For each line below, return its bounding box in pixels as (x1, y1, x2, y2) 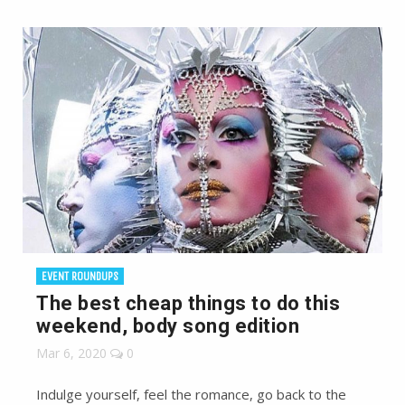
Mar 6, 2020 (36, 344, 107, 362)
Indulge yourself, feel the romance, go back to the (36, 384, 346, 403)
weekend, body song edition (36, 314, 299, 337)
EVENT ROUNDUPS (42, 268, 118, 283)
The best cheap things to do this (36, 291, 340, 315)
